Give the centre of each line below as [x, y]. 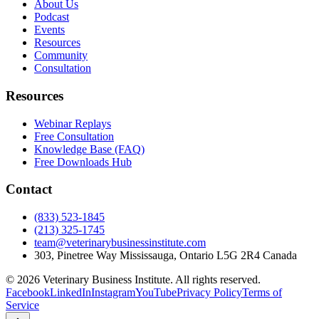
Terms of [262, 293]
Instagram [113, 293]
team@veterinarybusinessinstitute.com [120, 243]
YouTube [156, 293]
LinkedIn [70, 293]
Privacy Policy [209, 293]
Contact [29, 189]
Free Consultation [74, 136]
